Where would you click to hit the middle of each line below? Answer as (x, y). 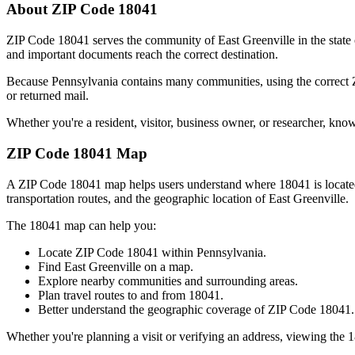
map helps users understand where (189, 184)
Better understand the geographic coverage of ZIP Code (177, 309)
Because (29, 82)
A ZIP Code (38, 184)
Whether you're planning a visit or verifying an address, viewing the (177, 336)
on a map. (167, 266)
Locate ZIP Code (82, 252)
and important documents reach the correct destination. (142, 55)
